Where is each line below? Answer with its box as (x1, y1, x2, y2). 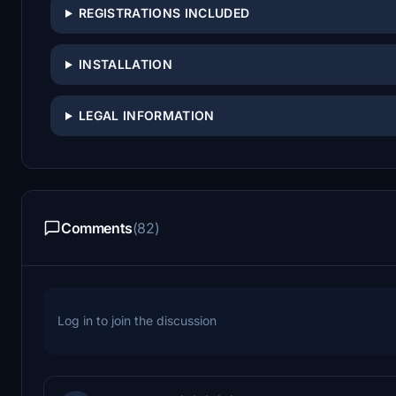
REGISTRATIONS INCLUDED (78, 4, 250, 20)
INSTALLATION (78, 56, 173, 72)
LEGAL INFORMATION (78, 107, 215, 123)
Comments (61, 218, 133, 237)
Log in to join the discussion (57, 312, 217, 328)
